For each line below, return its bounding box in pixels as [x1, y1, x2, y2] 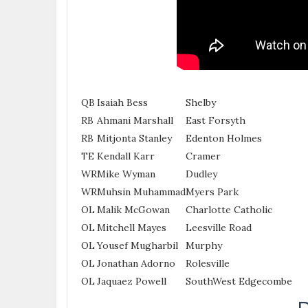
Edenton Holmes [186, 131, 262, 144]
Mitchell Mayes [97, 221, 166, 234]
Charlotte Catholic [186, 203, 272, 216]
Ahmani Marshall [97, 113, 173, 126]
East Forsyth [186, 113, 245, 126]
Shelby [186, 96, 216, 109]
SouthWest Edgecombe [186, 274, 292, 287]
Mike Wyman [97, 167, 155, 180]
